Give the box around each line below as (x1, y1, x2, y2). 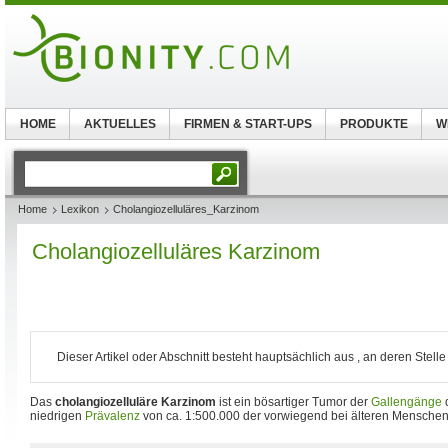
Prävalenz (85, 409, 140, 423)
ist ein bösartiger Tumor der (216, 395, 371, 409)
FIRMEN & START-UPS (183, 117, 312, 131)
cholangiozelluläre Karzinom (55, 395, 216, 409)
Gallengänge (371, 395, 442, 409)
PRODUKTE (339, 117, 408, 131)
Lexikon (61, 203, 99, 215)
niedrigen (30, 409, 85, 423)
